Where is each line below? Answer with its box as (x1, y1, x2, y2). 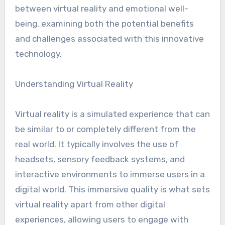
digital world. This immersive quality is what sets (15, 184, 210, 194)
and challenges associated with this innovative (15, 34, 204, 44)
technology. (15, 49, 62, 59)
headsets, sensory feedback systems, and (15, 154, 185, 164)
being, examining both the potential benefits (15, 19, 194, 29)
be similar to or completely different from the (15, 124, 196, 134)
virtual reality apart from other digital (15, 199, 165, 209)
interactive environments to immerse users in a (15, 169, 205, 179)
